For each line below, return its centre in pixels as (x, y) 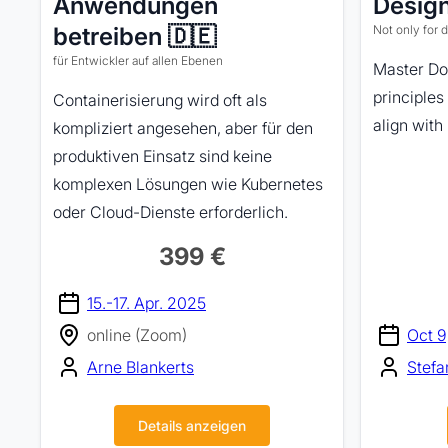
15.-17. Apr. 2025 (146, 303)
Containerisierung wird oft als (160, 100)
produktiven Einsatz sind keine (162, 156)
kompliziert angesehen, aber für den (183, 128)
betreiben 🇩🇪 (134, 36)
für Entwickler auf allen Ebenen (138, 60)
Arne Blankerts (140, 367)
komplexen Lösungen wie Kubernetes (188, 184)
